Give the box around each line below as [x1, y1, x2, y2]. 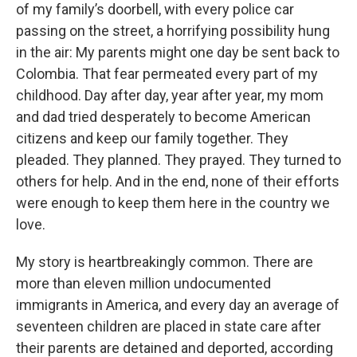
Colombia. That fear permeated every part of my [16, 65, 318, 82]
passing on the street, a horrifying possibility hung [16, 22, 330, 39]
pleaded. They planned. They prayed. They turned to [16, 151, 341, 168]
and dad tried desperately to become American [16, 108, 311, 125]
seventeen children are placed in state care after [16, 318, 321, 335]
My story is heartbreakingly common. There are [16, 253, 313, 270]
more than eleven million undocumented [16, 275, 271, 292]
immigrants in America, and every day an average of [16, 296, 339, 313]
